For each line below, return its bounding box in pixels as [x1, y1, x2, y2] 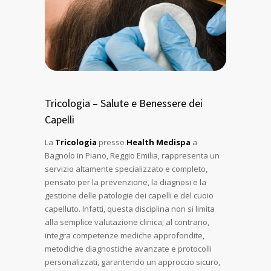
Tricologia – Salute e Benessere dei [45, 96, 203, 110]
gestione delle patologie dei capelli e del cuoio [45, 190, 214, 201]
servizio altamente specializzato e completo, [45, 163, 207, 174]
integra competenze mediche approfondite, [45, 230, 204, 241]
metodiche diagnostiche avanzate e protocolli [45, 243, 212, 254]
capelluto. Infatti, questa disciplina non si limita [45, 203, 215, 214]
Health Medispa [126, 137, 191, 148]
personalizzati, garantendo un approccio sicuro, [45, 256, 220, 267]
